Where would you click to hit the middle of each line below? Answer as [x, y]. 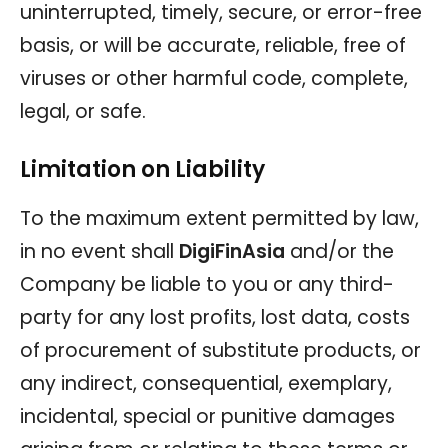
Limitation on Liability [142, 169]
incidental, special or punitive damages [207, 416]
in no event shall [99, 251]
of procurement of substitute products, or [220, 350]
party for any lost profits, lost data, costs [215, 317]
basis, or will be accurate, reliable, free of [213, 45]
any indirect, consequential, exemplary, [206, 383]
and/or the [339, 251]
